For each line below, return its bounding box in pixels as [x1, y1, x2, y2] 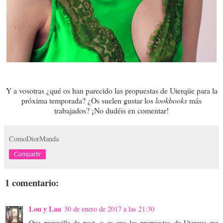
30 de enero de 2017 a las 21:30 [64, 204, 154, 214]
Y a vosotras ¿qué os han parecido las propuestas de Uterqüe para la [5, 85, 218, 96]
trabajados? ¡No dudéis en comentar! [54, 105, 169, 115]
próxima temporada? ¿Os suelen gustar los [21, 95, 155, 106]
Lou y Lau [29, 204, 61, 215]
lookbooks [155, 95, 189, 106]
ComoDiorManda [9, 133, 59, 143]
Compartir [14, 150, 41, 158]
